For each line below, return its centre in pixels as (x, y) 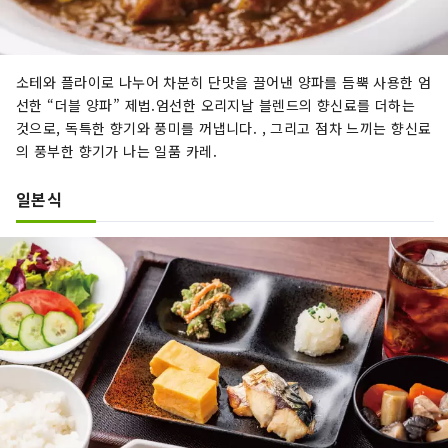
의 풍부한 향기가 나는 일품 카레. (116, 150)
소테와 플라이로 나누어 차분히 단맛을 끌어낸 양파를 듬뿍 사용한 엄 (224, 81)
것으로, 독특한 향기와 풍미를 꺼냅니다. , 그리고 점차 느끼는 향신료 (224, 127)
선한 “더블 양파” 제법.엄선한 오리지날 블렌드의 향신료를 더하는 (216, 104)
